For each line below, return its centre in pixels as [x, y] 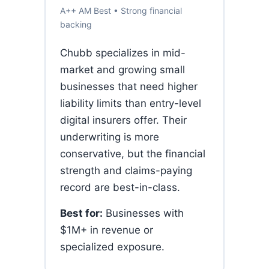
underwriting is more [110, 137]
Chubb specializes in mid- [123, 53]
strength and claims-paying [126, 171]
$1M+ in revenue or [107, 230]
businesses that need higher [129, 86]
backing [76, 24]
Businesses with [143, 213]
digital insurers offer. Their [123, 120]
